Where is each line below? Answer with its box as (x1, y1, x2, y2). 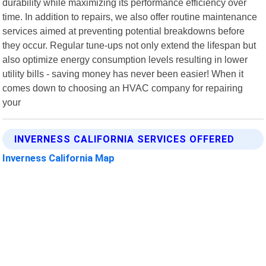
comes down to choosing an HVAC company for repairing (2, 82, 243, 93)
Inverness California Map (2, 151, 115, 164)
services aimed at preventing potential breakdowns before (2, 25, 245, 36)
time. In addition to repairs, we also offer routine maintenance (2, 11, 258, 22)
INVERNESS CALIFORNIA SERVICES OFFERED (14, 133, 235, 145)
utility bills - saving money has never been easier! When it (2, 68, 244, 79)
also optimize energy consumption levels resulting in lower (2, 53, 248, 65)
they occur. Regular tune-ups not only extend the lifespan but (2, 39, 256, 50)
